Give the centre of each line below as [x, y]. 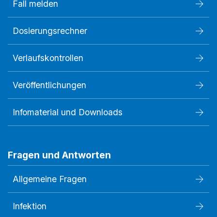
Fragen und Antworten [59, 155]
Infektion [30, 206]
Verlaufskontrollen [48, 58]
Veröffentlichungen [49, 85]
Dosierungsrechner [50, 31]
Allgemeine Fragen [50, 179]
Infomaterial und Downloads [68, 112]
